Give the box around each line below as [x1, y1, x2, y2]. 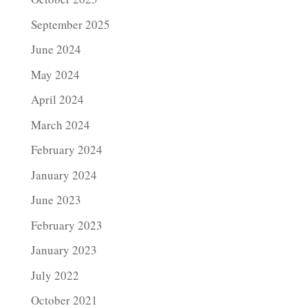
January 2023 [30, 242, 97, 258]
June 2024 [30, 41, 81, 58]
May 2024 [30, 66, 80, 82]
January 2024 [30, 166, 97, 183]
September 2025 [30, 16, 110, 32]
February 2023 [30, 217, 102, 233]
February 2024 [30, 142, 102, 158]
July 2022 [30, 267, 79, 283]
